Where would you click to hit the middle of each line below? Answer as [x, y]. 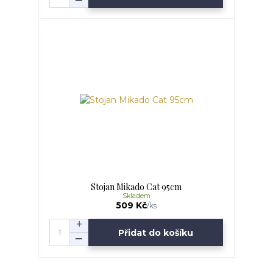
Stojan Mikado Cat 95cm [136, 187]
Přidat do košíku [156, 232]
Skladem [136, 196]
